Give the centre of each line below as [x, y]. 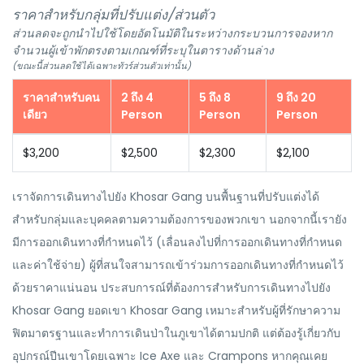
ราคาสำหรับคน [61, 97]
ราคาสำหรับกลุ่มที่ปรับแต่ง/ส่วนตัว [113, 15]
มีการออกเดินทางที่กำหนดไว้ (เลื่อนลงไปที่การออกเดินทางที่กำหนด [177, 242]
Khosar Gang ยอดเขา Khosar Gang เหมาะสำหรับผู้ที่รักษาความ [176, 310]
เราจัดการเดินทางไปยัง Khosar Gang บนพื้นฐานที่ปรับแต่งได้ [166, 197]
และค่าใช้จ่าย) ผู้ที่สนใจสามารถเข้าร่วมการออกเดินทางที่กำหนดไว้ [178, 265]
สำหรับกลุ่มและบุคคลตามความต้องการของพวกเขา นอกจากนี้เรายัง [180, 219]
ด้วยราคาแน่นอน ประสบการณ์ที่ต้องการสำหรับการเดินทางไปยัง [171, 288]
